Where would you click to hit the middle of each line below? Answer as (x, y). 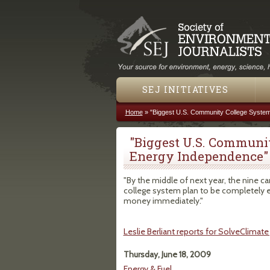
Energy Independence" (199, 156)
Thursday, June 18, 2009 (167, 254)
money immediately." (163, 201)
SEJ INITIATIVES (185, 89)
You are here (155, 124)
